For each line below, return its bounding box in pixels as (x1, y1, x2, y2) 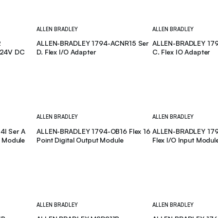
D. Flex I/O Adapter (36, 48, 96, 56)
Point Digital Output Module (36, 135, 124, 144)
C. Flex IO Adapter (152, 48, 210, 56)
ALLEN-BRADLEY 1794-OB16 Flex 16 (36, 127, 150, 135)
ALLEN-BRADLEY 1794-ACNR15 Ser (36, 39, 149, 48)
